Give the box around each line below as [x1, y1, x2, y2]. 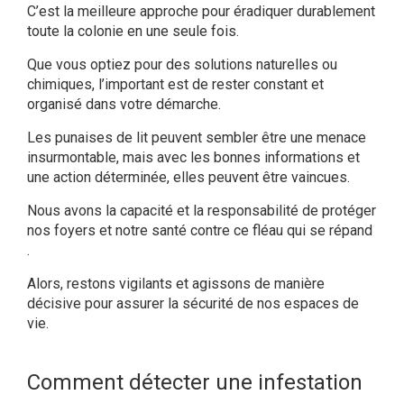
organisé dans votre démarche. [27, 96, 221, 114]
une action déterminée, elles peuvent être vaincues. [27, 169, 350, 187]
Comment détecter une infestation [27, 370, 363, 396]
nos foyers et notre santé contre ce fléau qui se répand [27, 222, 372, 240]
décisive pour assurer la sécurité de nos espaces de [27, 295, 359, 313]
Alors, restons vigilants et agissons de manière [27, 275, 325, 293]
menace [317, 129, 366, 147]
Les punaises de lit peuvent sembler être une [27, 129, 317, 147]
